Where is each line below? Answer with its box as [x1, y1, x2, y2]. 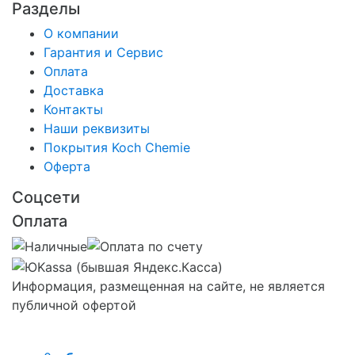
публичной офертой [12, 296, 136, 313]
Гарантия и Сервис [44, 44, 163, 60]
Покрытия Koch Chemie [44, 139, 190, 155]
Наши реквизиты [44, 120, 150, 136]
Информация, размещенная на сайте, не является [12, 277, 325, 294]
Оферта [44, 158, 90, 174]
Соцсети [12, 187, 80, 207]
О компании [44, 25, 119, 41]
